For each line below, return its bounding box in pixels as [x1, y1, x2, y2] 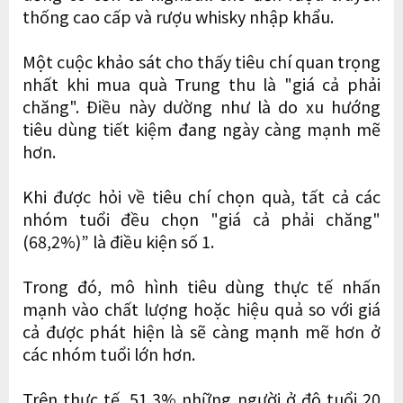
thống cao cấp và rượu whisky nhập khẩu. [22, 4, 334, 28]
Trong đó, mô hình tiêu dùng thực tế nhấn [22, 273, 381, 298]
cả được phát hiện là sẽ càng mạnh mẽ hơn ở [22, 318, 381, 343]
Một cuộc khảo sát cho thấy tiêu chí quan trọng [22, 49, 381, 73]
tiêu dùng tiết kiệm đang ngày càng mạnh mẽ [22, 116, 381, 140]
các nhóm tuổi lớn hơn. [22, 341, 195, 365]
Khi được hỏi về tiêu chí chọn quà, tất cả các [22, 184, 381, 208]
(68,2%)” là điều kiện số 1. [22, 228, 218, 253]
